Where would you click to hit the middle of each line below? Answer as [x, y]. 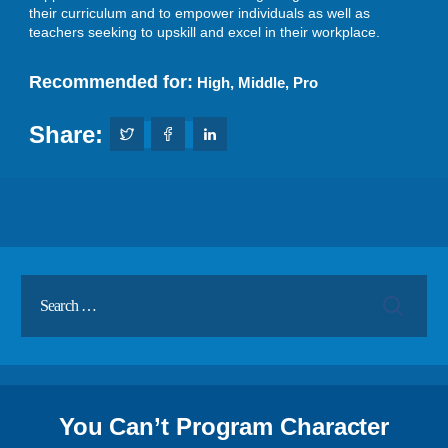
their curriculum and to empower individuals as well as [199, 12]
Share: [69, 134]
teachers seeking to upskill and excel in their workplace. [204, 31]
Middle [261, 82]
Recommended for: [111, 81]
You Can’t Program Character [224, 426]
